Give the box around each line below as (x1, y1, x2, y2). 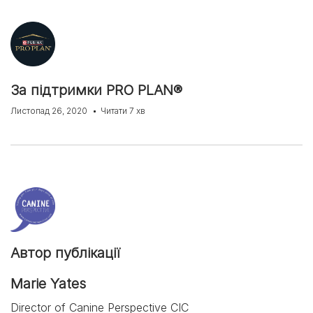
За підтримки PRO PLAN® (10, 82, 182, 99)
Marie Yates (10, 275, 86, 293)
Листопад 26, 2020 (10, 105, 89, 117)
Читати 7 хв (101, 105, 145, 117)
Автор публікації (10, 245, 120, 262)
